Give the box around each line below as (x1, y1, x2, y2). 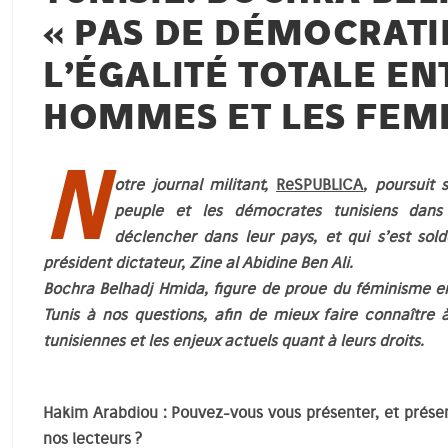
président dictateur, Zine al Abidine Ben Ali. (42, 253, 353, 272)
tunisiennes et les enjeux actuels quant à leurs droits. (42, 331, 424, 350)
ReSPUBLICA (276, 175, 364, 194)
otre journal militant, (113, 175, 277, 194)
